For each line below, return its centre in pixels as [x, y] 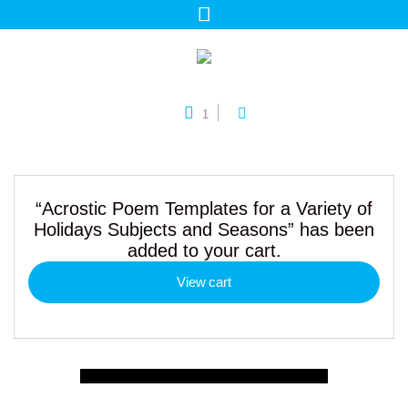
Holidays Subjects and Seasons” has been [204, 229]
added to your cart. [204, 250]
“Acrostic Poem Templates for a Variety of [204, 208]
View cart [204, 281]
